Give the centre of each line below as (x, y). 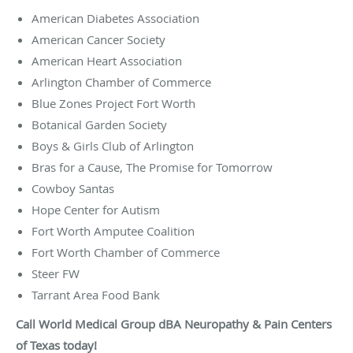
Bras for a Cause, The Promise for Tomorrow (152, 167)
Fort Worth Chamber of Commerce (126, 252)
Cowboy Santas (73, 188)
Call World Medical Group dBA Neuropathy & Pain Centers (174, 323)
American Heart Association (107, 60)
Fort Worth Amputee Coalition (113, 230)
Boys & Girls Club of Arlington (113, 145)
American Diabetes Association (115, 18)
